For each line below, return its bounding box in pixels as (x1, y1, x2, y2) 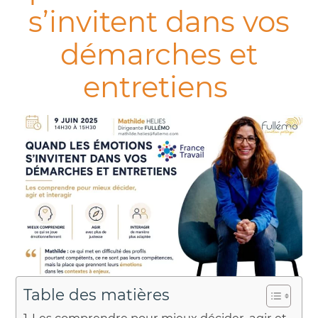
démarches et (60, 36, 258, 72)
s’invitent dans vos (28, 4, 290, 39)
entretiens (82, 69, 236, 104)
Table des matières (23, 285, 170, 304)
